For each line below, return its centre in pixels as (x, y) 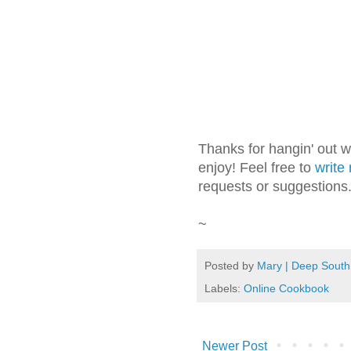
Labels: (224, 289)
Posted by (231, 265)
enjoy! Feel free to (257, 168)
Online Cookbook (286, 289)
